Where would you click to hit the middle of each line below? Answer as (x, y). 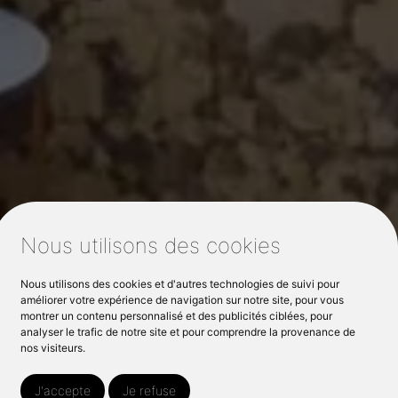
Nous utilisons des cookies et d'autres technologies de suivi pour (180, 284)
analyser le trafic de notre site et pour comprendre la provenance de (188, 332)
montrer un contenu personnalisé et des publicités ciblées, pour (177, 316)
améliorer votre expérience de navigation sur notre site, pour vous (183, 300)
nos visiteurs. (53, 348)
